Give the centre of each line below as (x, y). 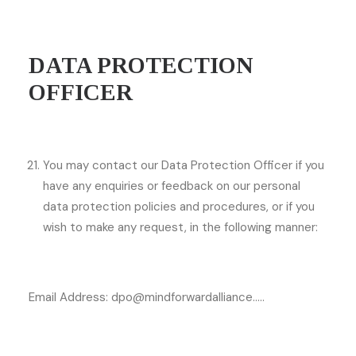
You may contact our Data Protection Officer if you (184, 165)
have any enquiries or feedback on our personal (172, 186)
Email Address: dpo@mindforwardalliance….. (147, 297)
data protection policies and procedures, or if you (179, 207)
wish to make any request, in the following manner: (180, 227)
